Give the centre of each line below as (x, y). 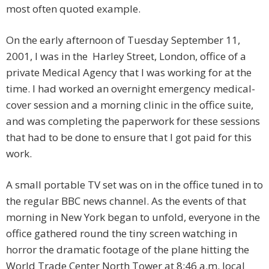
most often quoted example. (73, 9)
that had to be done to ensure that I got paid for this (129, 138)
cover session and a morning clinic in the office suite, (130, 105)
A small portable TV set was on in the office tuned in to (134, 185)
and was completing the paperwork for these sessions (133, 121)
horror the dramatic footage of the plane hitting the (128, 250)
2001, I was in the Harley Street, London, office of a (126, 56)
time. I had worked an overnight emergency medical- (131, 89)
